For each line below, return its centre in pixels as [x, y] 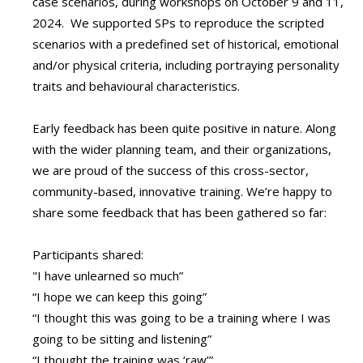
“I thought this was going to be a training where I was [181, 318]
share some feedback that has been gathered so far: [179, 213]
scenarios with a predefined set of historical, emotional [186, 44]
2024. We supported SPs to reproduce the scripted [178, 23]
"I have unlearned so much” [108, 276]
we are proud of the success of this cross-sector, [171, 171]
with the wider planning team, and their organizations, [182, 149]
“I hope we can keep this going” [120, 297]
